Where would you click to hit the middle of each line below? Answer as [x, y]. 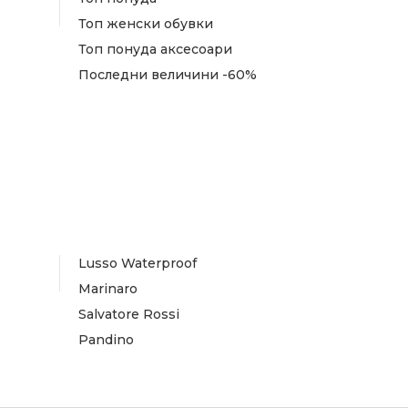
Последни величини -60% [168, 74]
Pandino [106, 339]
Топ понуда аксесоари [155, 49]
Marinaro [108, 288]
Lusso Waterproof [138, 263]
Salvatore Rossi [129, 314]
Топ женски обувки [146, 23]
